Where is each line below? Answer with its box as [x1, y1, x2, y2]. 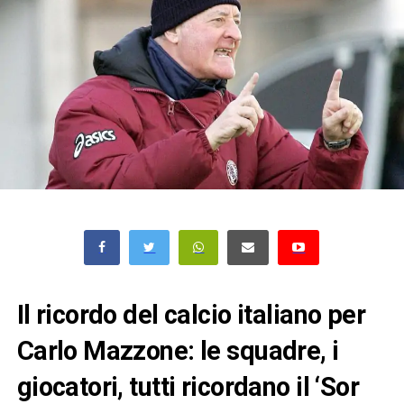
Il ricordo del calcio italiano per [16, 298, 366, 330]
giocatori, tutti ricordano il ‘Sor [16, 371, 360, 402]
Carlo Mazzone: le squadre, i [16, 335, 339, 366]
